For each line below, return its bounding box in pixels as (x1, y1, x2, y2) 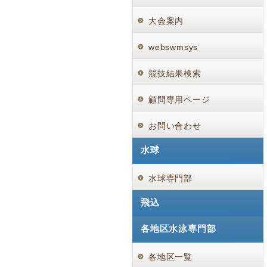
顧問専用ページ (148, 95, 210, 104)
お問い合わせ (148, 121, 201, 131)
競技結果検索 (148, 69, 201, 78)
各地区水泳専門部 (141, 223, 216, 234)
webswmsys (148, 42, 198, 52)
